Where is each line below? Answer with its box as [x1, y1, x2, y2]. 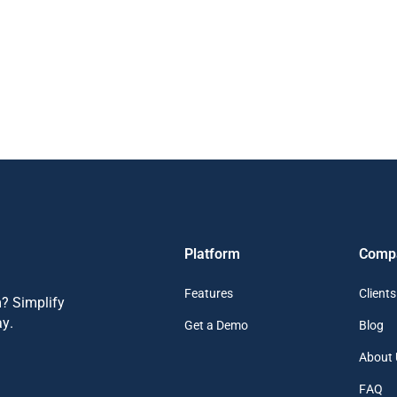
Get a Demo [183, 318, 248, 333]
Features [183, 286, 233, 301]
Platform [183, 245, 240, 262]
